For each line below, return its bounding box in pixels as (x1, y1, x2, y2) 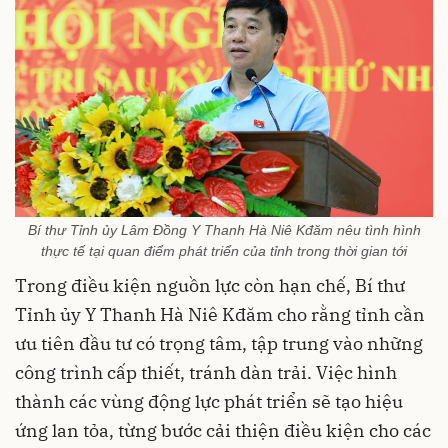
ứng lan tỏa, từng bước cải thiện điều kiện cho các (15, 419, 431, 443)
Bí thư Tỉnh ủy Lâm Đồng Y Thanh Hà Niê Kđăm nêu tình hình (27, 222, 421, 239)
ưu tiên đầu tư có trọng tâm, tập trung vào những (15, 332, 423, 356)
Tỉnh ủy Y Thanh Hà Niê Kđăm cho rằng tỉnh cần (15, 303, 425, 327)
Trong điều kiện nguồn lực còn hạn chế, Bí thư (15, 274, 405, 298)
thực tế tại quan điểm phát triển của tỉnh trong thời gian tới (41, 243, 407, 260)
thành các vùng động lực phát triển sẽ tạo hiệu (15, 390, 403, 414)
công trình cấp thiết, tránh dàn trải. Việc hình (15, 361, 397, 385)
